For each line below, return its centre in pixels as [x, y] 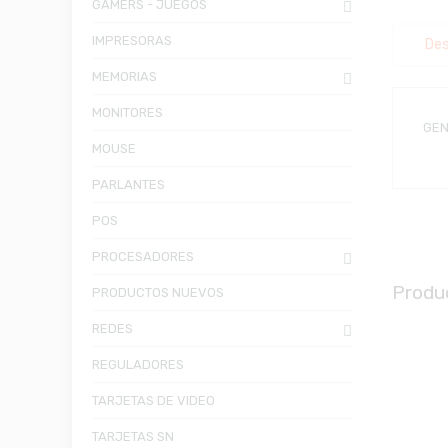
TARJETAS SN [133, 436]
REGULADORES [138, 364]
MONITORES [127, 112]
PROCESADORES [143, 256]
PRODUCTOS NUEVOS [158, 292]
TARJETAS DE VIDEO [153, 400]
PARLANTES [128, 184]
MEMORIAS [124, 76]
